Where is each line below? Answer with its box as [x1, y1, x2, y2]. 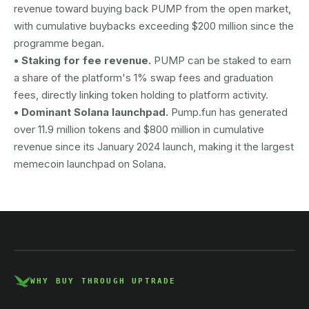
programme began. [14, 37, 104, 50]
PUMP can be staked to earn [154, 54, 291, 67]
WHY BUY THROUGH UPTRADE [30, 277, 177, 286]
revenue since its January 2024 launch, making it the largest [14, 140, 294, 153]
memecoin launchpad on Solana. [14, 157, 166, 170]
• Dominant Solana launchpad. [14, 106, 171, 119]
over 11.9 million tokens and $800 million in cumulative [14, 123, 264, 136]
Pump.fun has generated [171, 106, 288, 119]
